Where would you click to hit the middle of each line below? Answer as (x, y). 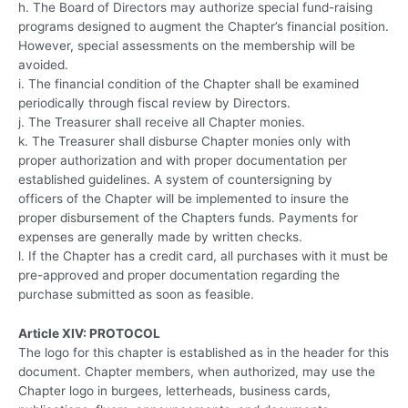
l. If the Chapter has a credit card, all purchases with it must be (203, 256)
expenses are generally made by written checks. (160, 237)
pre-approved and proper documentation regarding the (179, 275)
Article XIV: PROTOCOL (89, 334)
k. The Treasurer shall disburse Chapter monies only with (184, 142)
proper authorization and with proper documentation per (183, 161)
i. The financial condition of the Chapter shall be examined (189, 84)
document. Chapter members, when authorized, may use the (197, 372)
